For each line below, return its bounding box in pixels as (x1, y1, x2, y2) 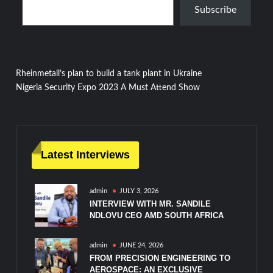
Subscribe (194, 5, 236, 15)
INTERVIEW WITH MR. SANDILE (90, 199, 211, 209)
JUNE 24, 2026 (119, 242, 164, 249)
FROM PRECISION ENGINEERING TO (90, 253, 231, 263)
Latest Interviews (41, 149, 130, 161)
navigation (15, 94, 107, 115)
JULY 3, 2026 (119, 188, 159, 195)
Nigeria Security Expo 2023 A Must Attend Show (16, 83, 200, 93)
